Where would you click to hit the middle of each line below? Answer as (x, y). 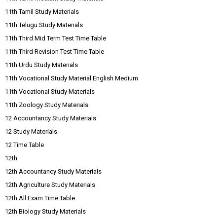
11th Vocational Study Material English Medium (72, 78)
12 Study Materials (31, 131)
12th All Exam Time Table (40, 198)
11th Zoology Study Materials (47, 105)
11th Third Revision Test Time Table (55, 52)
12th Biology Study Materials (45, 211)
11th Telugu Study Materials (44, 25)
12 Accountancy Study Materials (51, 118)
